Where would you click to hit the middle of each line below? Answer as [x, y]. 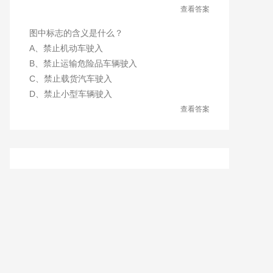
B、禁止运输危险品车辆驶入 [83, 63]
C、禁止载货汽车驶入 [71, 79]
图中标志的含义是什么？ [76, 33]
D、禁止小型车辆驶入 [71, 94]
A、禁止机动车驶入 [66, 48]
